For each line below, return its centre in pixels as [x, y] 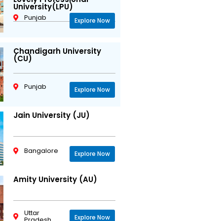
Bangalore [41, 150]
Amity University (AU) [55, 179]
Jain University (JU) [51, 115]
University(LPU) [43, 7]
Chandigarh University [57, 51]
